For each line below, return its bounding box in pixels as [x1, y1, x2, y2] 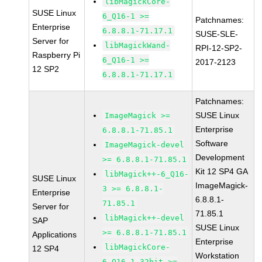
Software [195, 139, 229, 148]
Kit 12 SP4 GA [195, 167, 249, 176]
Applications [32, 230, 77, 239]
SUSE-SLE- [195, 29, 239, 39]
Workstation [195, 251, 240, 260]
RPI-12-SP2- [195, 43, 243, 53]
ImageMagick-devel [105, 140, 185, 149]
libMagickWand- [105, 41, 171, 50]
